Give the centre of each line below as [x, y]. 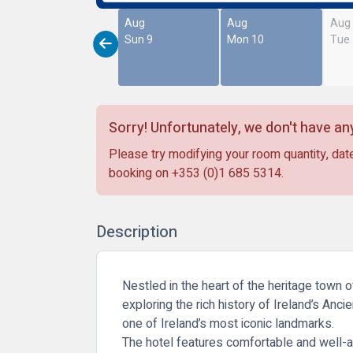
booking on [140, 173]
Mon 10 [246, 39]
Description [137, 232]
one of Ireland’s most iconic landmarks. [228, 323]
